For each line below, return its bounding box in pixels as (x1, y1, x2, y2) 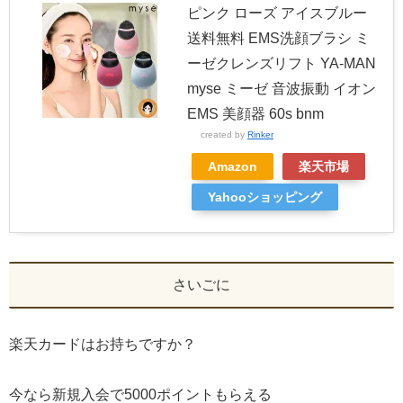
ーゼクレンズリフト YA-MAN (187, 55, 376, 71)
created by (201, 129, 247, 139)
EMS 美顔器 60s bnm (187, 105, 324, 121)
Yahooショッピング (208, 189, 322, 204)
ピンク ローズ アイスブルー (187, 4, 367, 21)
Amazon (208, 158, 257, 174)
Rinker (247, 129, 273, 139)
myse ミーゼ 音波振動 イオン (187, 80, 376, 96)
